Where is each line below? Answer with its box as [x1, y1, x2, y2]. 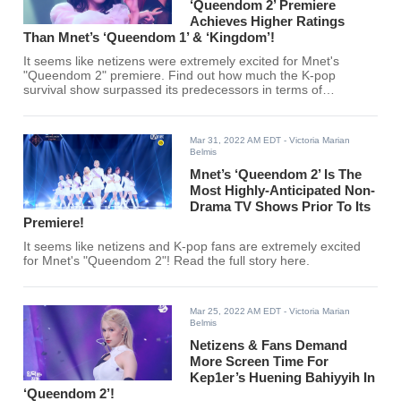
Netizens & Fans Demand [190, 337, 348, 354]
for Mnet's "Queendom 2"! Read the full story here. [23, 254, 311, 269]
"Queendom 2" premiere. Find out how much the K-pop [23, 69, 337, 83]
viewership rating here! [23, 98, 153, 112]
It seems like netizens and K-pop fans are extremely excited [23, 240, 362, 254]
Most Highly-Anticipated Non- [190, 183, 376, 199]
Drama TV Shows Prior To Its [190, 199, 371, 215]
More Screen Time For [190, 354, 329, 370]
